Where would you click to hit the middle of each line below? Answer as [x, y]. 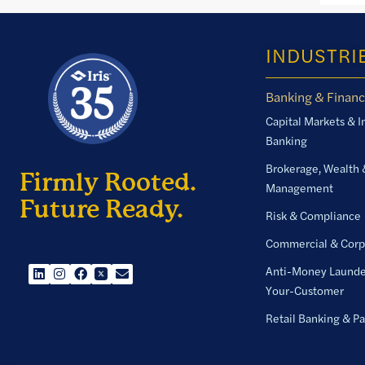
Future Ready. [101, 209]
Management [300, 188]
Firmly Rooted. [108, 182]
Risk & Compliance [314, 215]
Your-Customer [305, 290]
